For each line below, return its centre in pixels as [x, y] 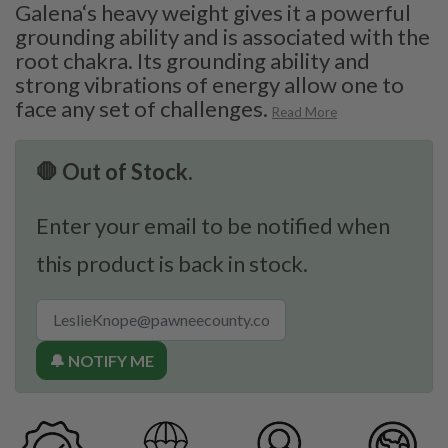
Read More [304, 111]
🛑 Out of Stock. [114, 171]
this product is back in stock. [172, 263]
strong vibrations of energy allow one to [209, 84]
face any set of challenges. [141, 108]
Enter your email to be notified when [213, 225]
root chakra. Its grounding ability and [192, 60]
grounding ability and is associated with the [222, 36]
